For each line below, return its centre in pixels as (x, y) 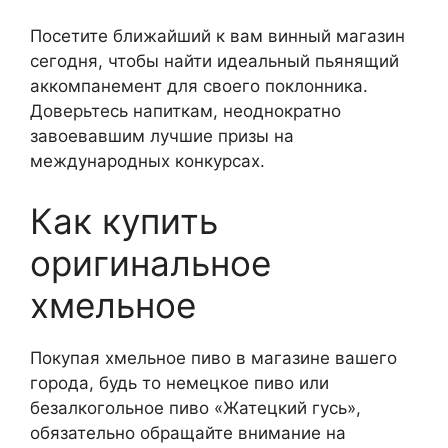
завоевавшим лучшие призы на (162, 136)
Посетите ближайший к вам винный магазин (217, 36)
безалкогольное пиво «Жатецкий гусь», (195, 407)
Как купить (124, 220)
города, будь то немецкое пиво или (179, 382)
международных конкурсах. (147, 161)
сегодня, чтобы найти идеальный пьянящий (214, 61)
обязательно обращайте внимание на (188, 432)
